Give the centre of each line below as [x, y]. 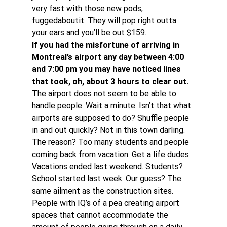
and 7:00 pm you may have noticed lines [107, 69]
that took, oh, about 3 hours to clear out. [110, 81]
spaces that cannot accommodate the [101, 215]
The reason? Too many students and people [111, 142]
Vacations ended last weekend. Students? [108, 166]
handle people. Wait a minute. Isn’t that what [112, 106]
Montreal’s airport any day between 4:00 [109, 57]
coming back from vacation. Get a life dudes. [112, 154]
